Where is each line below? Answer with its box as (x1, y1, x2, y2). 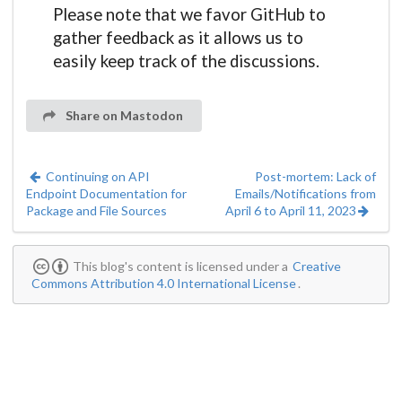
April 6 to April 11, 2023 (224, 203, 356, 219)
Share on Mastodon (62, 108, 183, 124)
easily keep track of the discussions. (53, 51, 319, 72)
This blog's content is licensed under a (73, 258, 291, 275)
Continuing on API (46, 169, 151, 185)
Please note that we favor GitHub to (53, 4, 326, 25)
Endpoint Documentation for (26, 186, 187, 202)
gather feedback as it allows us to (53, 28, 303, 48)
